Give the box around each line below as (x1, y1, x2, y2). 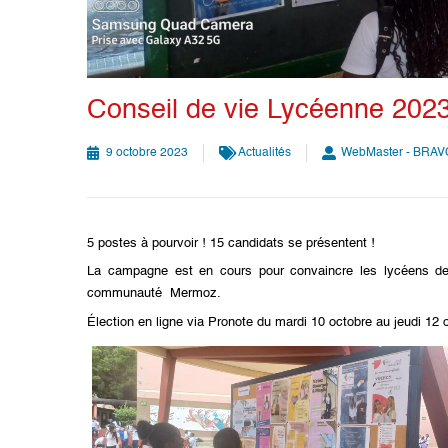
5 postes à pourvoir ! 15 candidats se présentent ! (87, 236, 376, 250)
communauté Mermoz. (87, 287, 222, 301)
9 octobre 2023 (106, 146, 189, 159)
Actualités (238, 146, 292, 159)
